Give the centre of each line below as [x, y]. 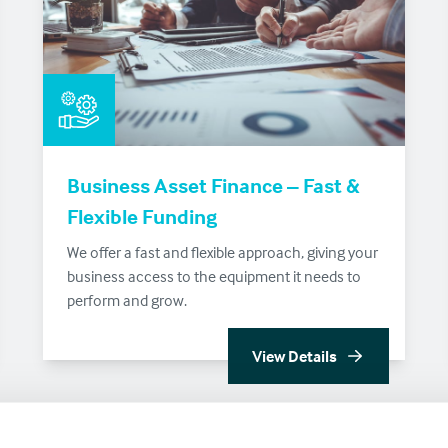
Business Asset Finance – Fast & [213, 184]
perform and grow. [126, 299]
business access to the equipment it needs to [213, 275]
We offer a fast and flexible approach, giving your [222, 251]
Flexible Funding [141, 215]
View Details [295, 355]
